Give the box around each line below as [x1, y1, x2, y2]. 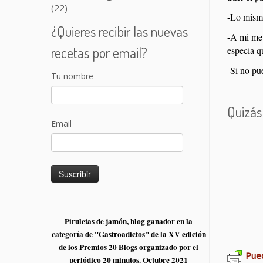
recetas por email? [51, 43, 147, 62]
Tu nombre [51, 70, 93, 82]
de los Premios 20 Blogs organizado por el [59, 241, 198, 254]
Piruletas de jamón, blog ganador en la [65, 215, 193, 228]
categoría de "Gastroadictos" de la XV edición [51, 228, 206, 241]
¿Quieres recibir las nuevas [51, 22, 188, 41]
